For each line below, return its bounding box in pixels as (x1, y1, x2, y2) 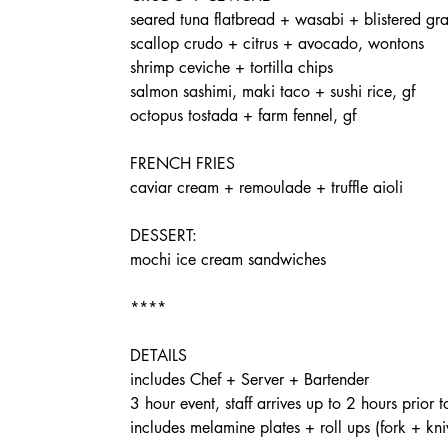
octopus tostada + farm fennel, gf (130, 105, 356, 126)
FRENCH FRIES (130, 153, 235, 174)
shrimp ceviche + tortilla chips (130, 57, 333, 78)
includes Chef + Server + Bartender (130, 369, 369, 390)
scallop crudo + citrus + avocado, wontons (130, 33, 424, 54)
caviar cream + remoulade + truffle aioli (130, 177, 403, 198)
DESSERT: (130, 225, 197, 246)
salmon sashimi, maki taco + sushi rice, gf (130, 81, 415, 102)
